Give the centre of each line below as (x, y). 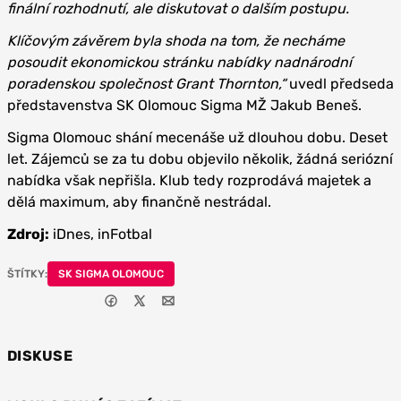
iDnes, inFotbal (101, 234)
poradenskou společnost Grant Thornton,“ (146, 83)
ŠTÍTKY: (27, 273)
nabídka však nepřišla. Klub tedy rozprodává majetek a (189, 180)
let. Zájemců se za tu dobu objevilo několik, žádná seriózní (200, 158)
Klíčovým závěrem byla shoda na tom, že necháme (176, 40)
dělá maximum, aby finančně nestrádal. (139, 201)
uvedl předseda (340, 83)
